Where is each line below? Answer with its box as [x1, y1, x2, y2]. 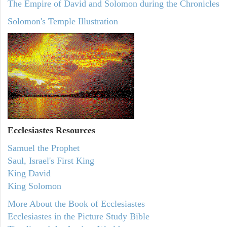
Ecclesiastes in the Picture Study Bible [8, 211, 149, 222]
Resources [53, 125, 95, 136]
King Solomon [8, 181, 61, 192]
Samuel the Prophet [8, 143, 80, 154]
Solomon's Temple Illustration [8, 16, 118, 27]
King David [8, 168, 51, 179]
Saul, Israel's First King [8, 156, 94, 166]
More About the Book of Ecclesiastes [8, 199, 145, 209]
